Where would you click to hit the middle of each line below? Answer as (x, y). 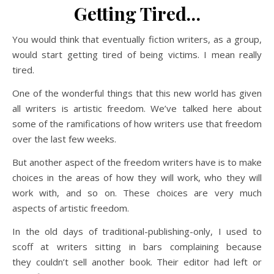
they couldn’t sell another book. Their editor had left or (137, 262)
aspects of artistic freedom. (71, 208)
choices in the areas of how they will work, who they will (137, 177)
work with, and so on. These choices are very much (137, 193)
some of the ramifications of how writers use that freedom (137, 124)
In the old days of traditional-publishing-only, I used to (137, 231)
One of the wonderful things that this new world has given (137, 93)
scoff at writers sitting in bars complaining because (137, 246)
